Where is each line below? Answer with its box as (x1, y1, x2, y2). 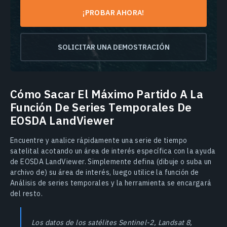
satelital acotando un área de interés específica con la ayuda (10, 146, 216, 156)
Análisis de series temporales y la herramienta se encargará (10, 178, 212, 188)
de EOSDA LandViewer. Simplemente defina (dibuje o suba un (10, 157, 212, 167)
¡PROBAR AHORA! (83, 8, 144, 18)
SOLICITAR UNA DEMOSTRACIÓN (57, 43, 170, 52)
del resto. (10, 189, 43, 199)
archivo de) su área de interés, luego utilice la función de (10, 168, 199, 177)
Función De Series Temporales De (10, 100, 192, 115)
